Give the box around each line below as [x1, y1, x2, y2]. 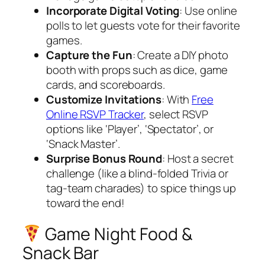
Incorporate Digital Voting [46, 3, 180, 19]
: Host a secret [162, 151, 234, 167]
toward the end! [46, 195, 125, 211]
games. [46, 33, 82, 49]
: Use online [179, 3, 238, 19]
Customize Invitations [46, 92, 161, 108]
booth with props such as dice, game [46, 62, 228, 78]
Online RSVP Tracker [46, 106, 144, 122]
